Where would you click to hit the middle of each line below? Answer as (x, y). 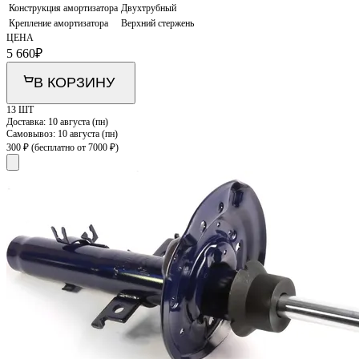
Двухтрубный (149, 8)
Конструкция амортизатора (63, 8)
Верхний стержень (157, 24)
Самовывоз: (32, 134)
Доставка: (27, 122)
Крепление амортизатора (58, 24)
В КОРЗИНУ (74, 83)
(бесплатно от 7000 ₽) (75, 148)
